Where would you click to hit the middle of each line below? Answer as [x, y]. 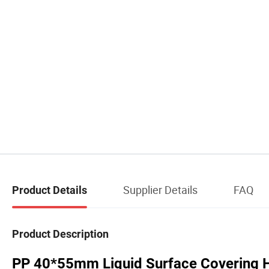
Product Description [60, 234]
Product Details [50, 190]
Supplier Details [160, 190]
